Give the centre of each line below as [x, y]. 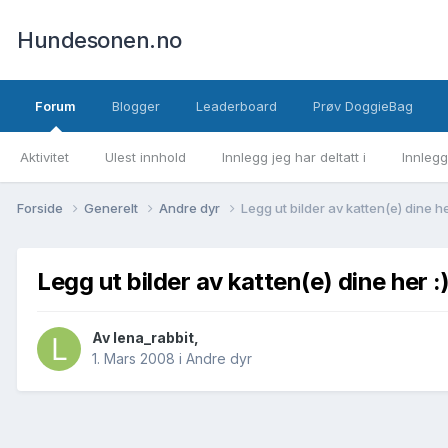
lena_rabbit [153, 338]
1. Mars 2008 [133, 359]
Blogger [136, 106]
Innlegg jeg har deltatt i [294, 157]
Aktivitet [44, 157]
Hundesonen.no [99, 40]
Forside [41, 207]
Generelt [112, 207]
